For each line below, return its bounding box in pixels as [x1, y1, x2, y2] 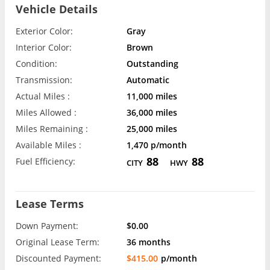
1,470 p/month [127, 139, 187, 151]
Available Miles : [16, 139, 81, 151]
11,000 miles [127, 90, 178, 102]
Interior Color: [16, 42, 72, 53]
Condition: [16, 58, 57, 69]
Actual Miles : [16, 90, 70, 102]
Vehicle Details [16, 2, 98, 16]
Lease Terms [16, 196, 84, 212]
